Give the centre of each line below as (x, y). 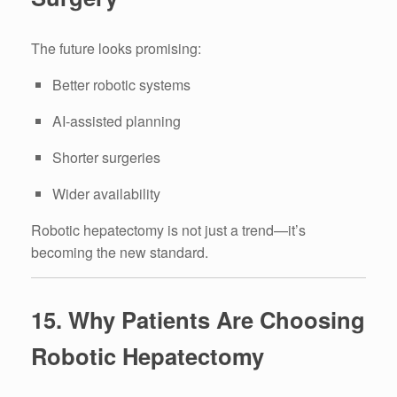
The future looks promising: (116, 49)
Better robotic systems (121, 85)
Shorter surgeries (106, 158)
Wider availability (106, 194)
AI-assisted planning (117, 121)
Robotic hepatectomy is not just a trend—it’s (168, 230)
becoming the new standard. (120, 253)
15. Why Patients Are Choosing (198, 320)
